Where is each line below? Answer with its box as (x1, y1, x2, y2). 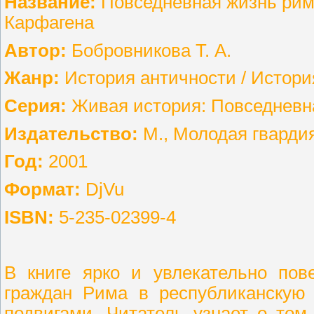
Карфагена (4, 12, 94, 32)
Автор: (4, 40, 67, 60)
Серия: (4, 95, 67, 116)
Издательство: (4, 123, 138, 144)
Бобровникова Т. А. (67, 40, 231, 60)
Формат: (4, 179, 81, 199)
